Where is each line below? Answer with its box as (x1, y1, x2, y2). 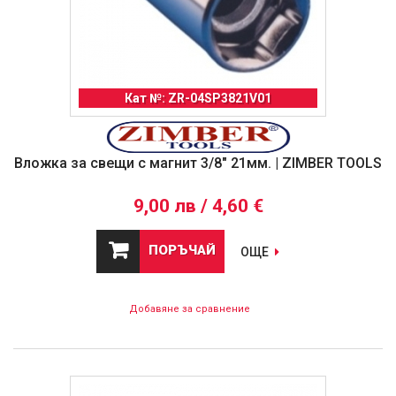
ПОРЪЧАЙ (148, 242, 216, 259)
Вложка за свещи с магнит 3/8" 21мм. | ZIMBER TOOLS (14, 155, 382, 172)
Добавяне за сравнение (128, 303, 250, 316)
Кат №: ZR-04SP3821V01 (125, 91, 271, 106)
